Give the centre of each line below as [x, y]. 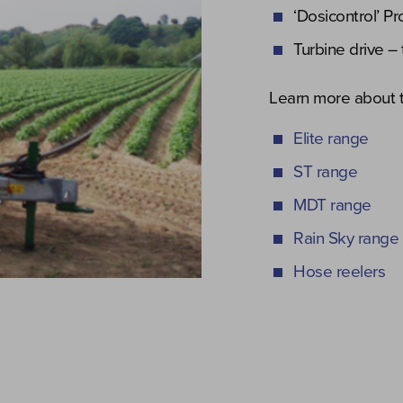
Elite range [331, 139]
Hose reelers [339, 272]
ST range [325, 172]
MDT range [332, 205]
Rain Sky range [346, 238]
